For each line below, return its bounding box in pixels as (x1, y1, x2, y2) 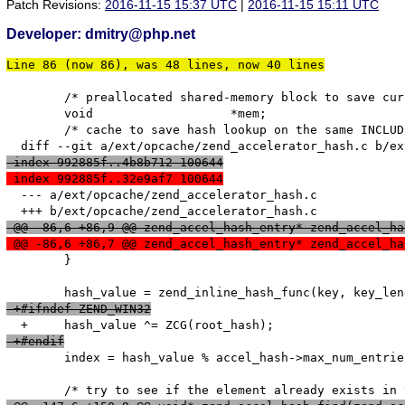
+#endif (6, 334, 65, 349)
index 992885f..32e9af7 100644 (6, 172, 224, 186)
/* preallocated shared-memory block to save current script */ (6, 90, 29, 105)
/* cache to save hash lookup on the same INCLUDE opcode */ (6, 123, 29, 137)
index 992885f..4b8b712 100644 (6, 155, 224, 170)
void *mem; (6, 107, 29, 121)
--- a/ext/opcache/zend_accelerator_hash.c (6, 188, 318, 202)
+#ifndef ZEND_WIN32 (6, 302, 152, 316)
